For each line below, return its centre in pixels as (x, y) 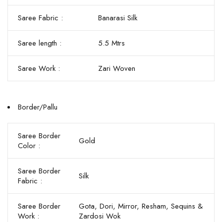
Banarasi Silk (118, 18)
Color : (29, 146)
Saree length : (40, 43)
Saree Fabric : (40, 18)
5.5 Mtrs (111, 43)
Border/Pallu (38, 107)
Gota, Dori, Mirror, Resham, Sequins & (141, 206)
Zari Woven (117, 68)
